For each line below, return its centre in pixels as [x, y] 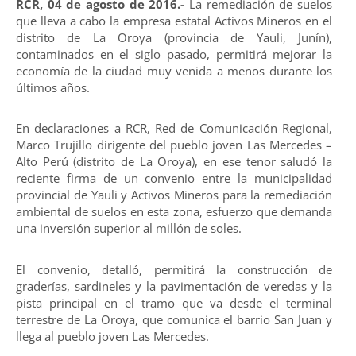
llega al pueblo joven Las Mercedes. [112, 336]
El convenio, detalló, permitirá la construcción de [174, 269]
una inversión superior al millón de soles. [129, 228]
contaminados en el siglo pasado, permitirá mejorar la [174, 54]
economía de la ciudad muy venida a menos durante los [174, 70]
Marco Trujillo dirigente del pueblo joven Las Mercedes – [174, 145]
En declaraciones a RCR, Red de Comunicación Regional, [174, 128]
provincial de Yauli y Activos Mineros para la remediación [174, 195]
